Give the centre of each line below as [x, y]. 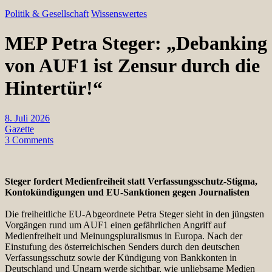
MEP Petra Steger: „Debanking [136, 43]
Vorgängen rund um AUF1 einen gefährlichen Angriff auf [115, 225]
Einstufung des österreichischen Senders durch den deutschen [122, 246]
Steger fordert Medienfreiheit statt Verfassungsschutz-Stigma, [131, 181]
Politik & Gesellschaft [47, 14]
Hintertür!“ [54, 88]
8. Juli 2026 [27, 118]
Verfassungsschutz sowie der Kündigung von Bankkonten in [121, 257]
